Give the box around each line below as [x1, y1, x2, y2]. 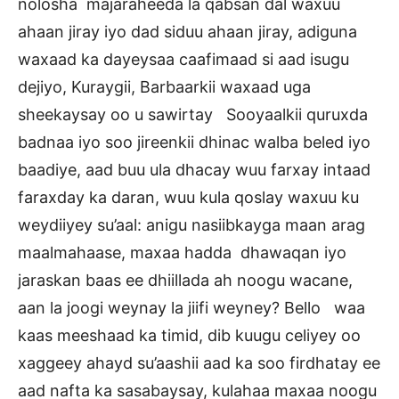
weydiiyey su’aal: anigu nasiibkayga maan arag [18, 216, 365, 235]
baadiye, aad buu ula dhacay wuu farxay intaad [18, 160, 370, 180]
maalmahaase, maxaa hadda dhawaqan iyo [18, 243, 346, 263]
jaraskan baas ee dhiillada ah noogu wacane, [18, 271, 353, 290]
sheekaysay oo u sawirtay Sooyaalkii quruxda [18, 105, 368, 125]
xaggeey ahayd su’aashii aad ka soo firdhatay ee [18, 354, 380, 373]
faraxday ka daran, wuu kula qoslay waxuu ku [18, 188, 359, 208]
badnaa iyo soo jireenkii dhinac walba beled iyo [18, 133, 370, 152]
